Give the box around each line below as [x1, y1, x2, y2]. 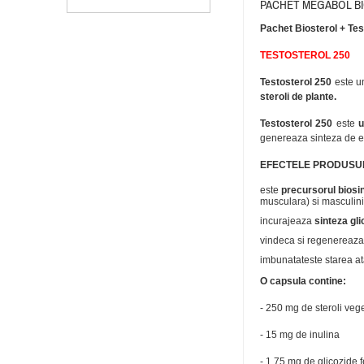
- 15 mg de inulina [260, 329, 340, 340]
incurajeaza [260, 215, 314, 227]
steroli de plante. [260, 91, 336, 102]
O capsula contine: [260, 275, 346, 287]
